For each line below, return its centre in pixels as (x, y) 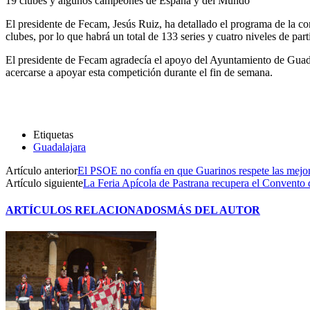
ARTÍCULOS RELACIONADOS (86, 210)
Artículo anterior (42, 170)
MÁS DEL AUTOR (213, 210)
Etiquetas (53, 134)
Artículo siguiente (44, 183)
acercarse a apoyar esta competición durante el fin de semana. (139, 72)
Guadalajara (60, 147)
